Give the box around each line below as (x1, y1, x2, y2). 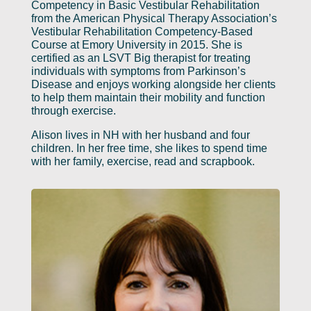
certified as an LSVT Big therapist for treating (31, 51, 251, 64)
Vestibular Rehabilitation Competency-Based (31, 25, 253, 37)
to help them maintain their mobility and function (31, 91, 265, 103)
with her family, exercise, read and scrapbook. (31, 155, 255, 167)
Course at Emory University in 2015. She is (31, 38, 242, 51)
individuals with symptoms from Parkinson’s (31, 65, 246, 77)
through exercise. (31, 104, 116, 117)
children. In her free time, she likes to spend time (31, 142, 267, 154)
